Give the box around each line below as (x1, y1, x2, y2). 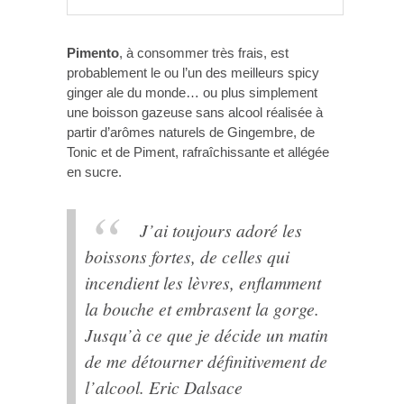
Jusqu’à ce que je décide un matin (85, 323, 328, 347)
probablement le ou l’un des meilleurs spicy (67, 64, 319, 80)
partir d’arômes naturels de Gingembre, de (67, 124, 315, 140)
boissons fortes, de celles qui (85, 244, 289, 269)
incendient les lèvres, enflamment (85, 271, 321, 295)
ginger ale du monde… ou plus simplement (67, 84, 317, 100)
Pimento (67, 44, 119, 60)
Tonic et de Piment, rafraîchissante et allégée (67, 143, 329, 160)
